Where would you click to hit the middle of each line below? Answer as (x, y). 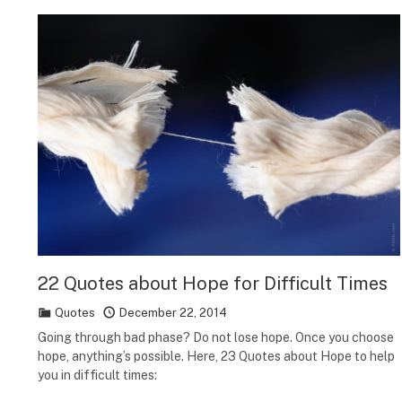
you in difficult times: (97, 375)
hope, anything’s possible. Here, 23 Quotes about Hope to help (216, 356)
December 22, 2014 (173, 312)
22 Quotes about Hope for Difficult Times (213, 283)
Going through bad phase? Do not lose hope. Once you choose (216, 337)
